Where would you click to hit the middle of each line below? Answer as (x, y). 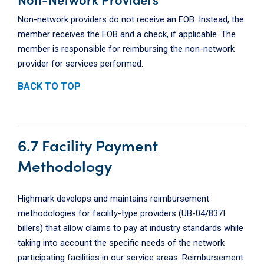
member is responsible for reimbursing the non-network (126, 49)
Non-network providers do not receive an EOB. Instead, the (131, 20)
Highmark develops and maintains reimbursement (113, 199)
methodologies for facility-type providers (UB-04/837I (121, 214)
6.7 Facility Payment (88, 145)
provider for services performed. (80, 64)
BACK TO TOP (49, 87)
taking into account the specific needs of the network (121, 243)
